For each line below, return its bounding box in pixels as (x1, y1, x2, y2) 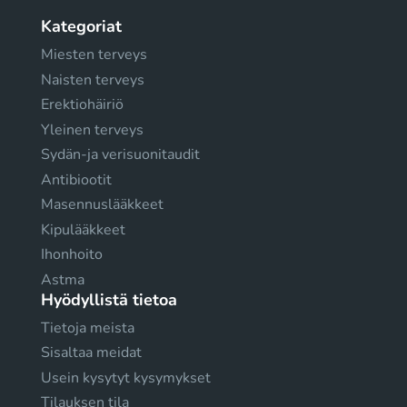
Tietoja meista (41, 317, 134, 338)
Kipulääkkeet (41, 219, 125, 240)
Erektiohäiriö (41, 94, 124, 114)
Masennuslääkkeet (41, 194, 164, 214)
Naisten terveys (41, 69, 144, 90)
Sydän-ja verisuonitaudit (41, 144, 200, 164)
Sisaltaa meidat (41, 342, 142, 362)
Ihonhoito (41, 244, 103, 264)
